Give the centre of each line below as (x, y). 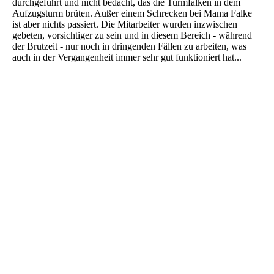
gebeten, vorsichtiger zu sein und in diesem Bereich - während (132, 35)
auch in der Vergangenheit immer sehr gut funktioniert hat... (127, 57)
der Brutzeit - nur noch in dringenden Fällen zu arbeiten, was (129, 46)
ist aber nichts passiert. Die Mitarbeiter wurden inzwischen (125, 24)
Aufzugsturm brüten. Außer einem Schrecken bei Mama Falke (132, 13)
